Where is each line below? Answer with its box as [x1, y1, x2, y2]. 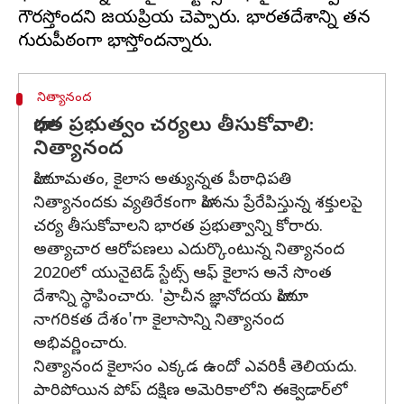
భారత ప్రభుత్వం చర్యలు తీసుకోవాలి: [33, 114, 314, 141]
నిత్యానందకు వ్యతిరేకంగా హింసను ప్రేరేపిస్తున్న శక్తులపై [33, 193, 363, 216]
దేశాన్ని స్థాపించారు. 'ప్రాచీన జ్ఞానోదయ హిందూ [33, 287, 308, 309]
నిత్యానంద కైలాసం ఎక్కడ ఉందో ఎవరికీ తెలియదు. [33, 357, 357, 380]
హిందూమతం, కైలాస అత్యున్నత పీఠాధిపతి [33, 170, 291, 192]
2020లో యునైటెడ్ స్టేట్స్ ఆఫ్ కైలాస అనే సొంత [33, 263, 332, 286]
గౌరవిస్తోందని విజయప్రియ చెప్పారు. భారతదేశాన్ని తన [18, 7, 370, 32]
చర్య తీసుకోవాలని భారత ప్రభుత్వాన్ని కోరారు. [33, 216, 323, 239]
